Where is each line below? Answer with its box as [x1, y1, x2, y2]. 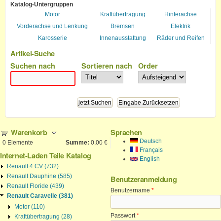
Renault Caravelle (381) [7, 192, 73, 199]
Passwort [110, 212, 137, 219]
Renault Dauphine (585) [7, 172, 72, 180]
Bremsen [110, 22, 135, 30]
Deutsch [138, 137, 162, 145]
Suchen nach [10, 60, 55, 71]
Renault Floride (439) [7, 182, 64, 189]
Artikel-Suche [10, 48, 55, 58]
